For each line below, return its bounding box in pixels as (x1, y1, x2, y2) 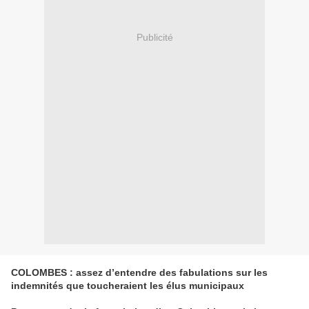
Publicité (136, 31, 173, 43)
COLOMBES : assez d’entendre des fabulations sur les (11, 267, 268, 279)
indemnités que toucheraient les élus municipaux (11, 280, 244, 292)
